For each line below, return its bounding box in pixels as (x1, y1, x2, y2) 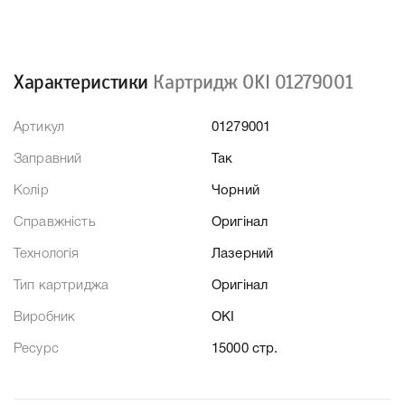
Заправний (14, 153, 82, 166)
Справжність (14, 216, 96, 230)
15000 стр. (212, 343, 278, 356)
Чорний (212, 184, 259, 198)
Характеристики (14, 70, 154, 95)
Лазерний (212, 248, 274, 261)
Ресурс (14, 343, 59, 356)
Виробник (14, 311, 76, 325)
